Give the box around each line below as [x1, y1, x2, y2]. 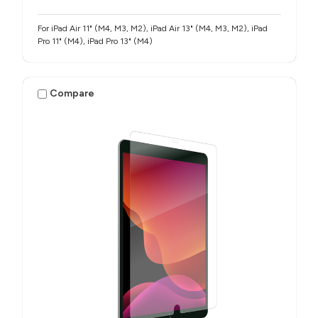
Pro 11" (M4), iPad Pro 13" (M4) [37, 35, 153, 46]
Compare [50, 87, 95, 100]
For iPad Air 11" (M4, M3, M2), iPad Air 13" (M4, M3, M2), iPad [37, 23, 268, 33]
